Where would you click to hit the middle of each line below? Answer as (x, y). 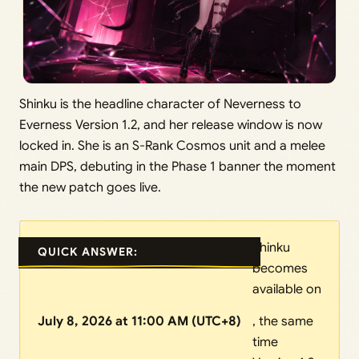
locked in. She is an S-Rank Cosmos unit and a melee (172, 146)
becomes (280, 269)
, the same (283, 322)
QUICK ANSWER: (88, 252)
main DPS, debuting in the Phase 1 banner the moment (177, 167)
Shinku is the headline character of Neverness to (160, 105)
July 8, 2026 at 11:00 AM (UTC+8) (139, 322)
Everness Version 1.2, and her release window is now (171, 125)
